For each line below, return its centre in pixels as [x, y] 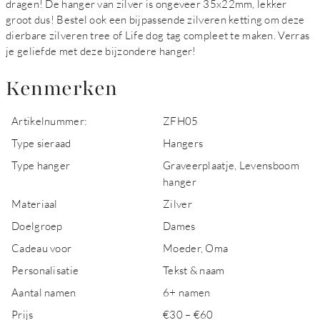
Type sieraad [41, 143]
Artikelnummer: [50, 121]
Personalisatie [45, 270]
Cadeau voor [42, 248]
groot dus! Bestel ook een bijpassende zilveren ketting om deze [155, 19]
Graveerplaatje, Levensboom [231, 165]
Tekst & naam [194, 270]
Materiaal [35, 204]
